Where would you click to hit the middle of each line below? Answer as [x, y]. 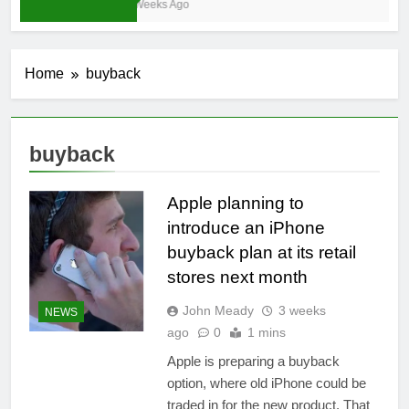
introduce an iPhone [246, 228]
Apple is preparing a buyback [253, 362]
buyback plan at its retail [261, 253]
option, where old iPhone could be [266, 383]
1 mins [266, 333]
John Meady [218, 311]
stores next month [237, 278]
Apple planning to [235, 204]
